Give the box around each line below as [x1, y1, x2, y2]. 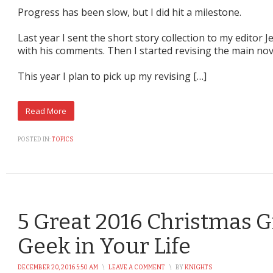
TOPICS [52, 135, 74, 143]
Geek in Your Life [18, 232, 191, 260]
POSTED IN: [18, 135, 51, 143]
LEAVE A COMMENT [108, 263, 165, 271]
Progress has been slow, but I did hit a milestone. [18, 5, 241, 19]
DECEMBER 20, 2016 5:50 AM [18, 263, 98, 271]
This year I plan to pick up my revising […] [18, 69, 207, 83]
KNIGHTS [185, 263, 213, 271]
